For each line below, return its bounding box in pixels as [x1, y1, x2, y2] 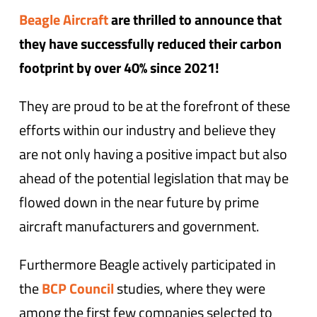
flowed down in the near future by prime [19, 191, 260, 213]
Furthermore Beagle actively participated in [19, 253, 277, 275]
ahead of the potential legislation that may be [19, 167, 289, 189]
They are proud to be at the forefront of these [19, 95, 291, 117]
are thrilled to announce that [108, 8, 282, 30]
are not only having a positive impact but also [19, 143, 288, 165]
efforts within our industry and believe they [19, 119, 277, 141]
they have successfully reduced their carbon [19, 33, 282, 54]
